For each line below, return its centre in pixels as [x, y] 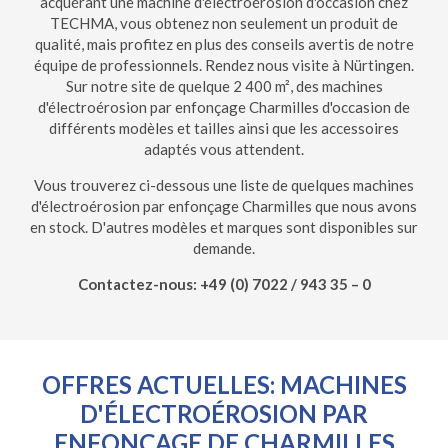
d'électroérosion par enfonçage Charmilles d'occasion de [224, 106]
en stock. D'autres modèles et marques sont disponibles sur [224, 226]
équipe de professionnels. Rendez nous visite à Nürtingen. [224, 64]
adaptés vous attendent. [224, 148]
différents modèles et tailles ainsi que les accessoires [224, 127]
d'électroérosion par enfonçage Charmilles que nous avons [224, 205]
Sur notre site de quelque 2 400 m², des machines [224, 85]
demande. [224, 247]
